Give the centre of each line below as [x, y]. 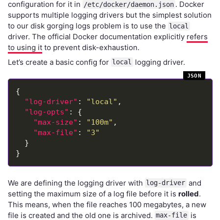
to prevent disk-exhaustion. [91, 47]
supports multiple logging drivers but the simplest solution [110, 15]
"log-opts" [46, 112]
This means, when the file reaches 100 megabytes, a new [107, 204]
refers [197, 37]
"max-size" [55, 122]
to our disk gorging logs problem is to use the [88, 26]
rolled [188, 193]
